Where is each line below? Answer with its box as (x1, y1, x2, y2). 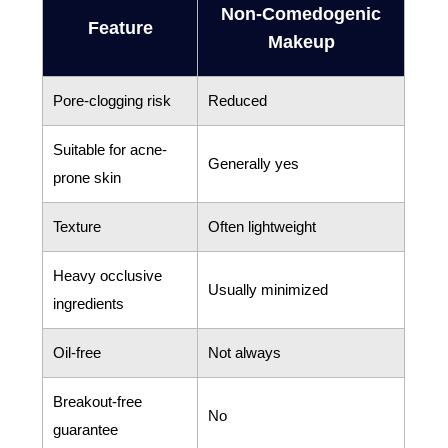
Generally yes (208, 155, 300, 173)
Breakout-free (53, 393, 143, 411)
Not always (208, 344, 282, 362)
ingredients (53, 295, 125, 313)
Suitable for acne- (53, 141, 168, 159)
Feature (87, 18, 153, 39)
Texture (53, 218, 102, 236)
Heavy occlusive (53, 267, 163, 285)
